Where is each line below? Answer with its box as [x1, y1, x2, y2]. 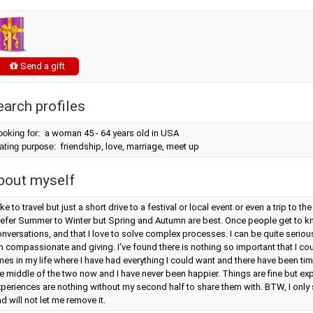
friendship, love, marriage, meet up [58, 141, 199, 152]
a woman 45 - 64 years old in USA [45, 128, 179, 138]
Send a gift [18, 61, 65, 71]
